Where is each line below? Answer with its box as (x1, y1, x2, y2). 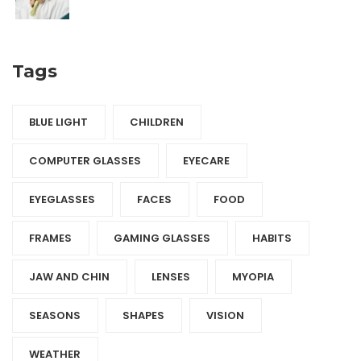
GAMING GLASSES (114, 230, 210, 246)
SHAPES (122, 307, 164, 323)
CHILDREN (130, 114, 184, 130)
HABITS (252, 230, 292, 246)
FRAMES (29, 230, 72, 246)
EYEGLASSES (29, 191, 95, 207)
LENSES (151, 268, 190, 284)
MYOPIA (232, 268, 274, 284)
